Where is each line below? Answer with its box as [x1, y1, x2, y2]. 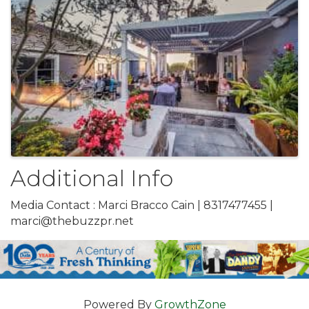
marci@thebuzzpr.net [10, 215, 134, 228]
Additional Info [10, 165, 173, 192]
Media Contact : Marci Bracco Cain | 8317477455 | [10, 199, 273, 212]
